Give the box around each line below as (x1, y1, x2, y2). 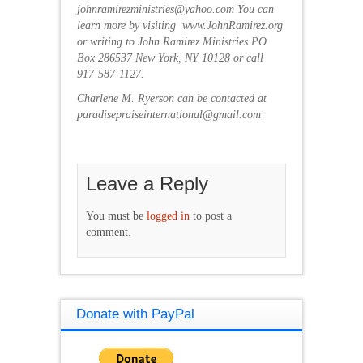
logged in (147, 209, 190, 222)
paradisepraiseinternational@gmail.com (77, 108, 261, 121)
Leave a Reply (86, 172, 208, 194)
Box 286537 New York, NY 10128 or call (77, 51, 263, 64)
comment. (86, 225, 131, 238)
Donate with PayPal (76, 305, 194, 322)
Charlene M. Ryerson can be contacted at (77, 92, 267, 105)
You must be (86, 209, 147, 222)
